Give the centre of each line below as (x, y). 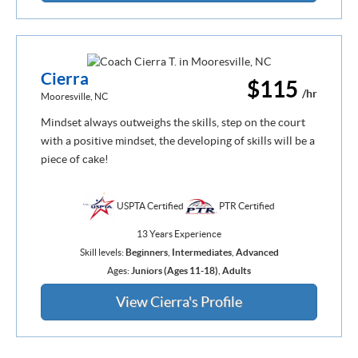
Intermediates (201, 253)
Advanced (257, 253)
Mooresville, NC (74, 96)
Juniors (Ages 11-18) (175, 271)
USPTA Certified (150, 205)
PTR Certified (246, 205)
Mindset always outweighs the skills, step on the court (173, 122)
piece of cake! (75, 159)
